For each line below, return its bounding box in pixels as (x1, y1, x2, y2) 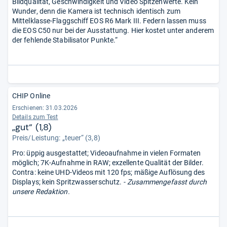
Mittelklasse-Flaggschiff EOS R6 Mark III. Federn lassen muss (12, 17, 206, 25)
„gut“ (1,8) (12, 121, 52, 133)
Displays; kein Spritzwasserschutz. (12, 178, 122, 186)
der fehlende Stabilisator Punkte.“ (12, 36, 118, 44)
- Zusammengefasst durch (122, 178, 207, 186)
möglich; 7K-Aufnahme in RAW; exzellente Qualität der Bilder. (12, 159, 204, 167)
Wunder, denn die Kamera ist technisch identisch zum (12, 7, 180, 15)
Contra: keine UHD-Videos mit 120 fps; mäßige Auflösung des (12, 168, 205, 176)
